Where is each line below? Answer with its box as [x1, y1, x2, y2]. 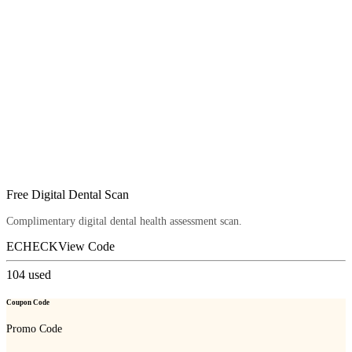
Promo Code [6, 323, 62, 335]
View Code [58, 239, 115, 253]
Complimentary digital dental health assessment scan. [6, 214, 242, 227]
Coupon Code [6, 299, 49, 307]
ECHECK [6, 239, 58, 253]
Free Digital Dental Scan [6, 187, 129, 201]
